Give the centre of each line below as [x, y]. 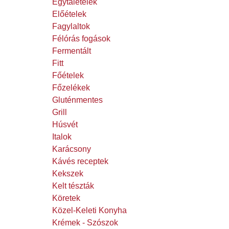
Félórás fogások [81, 39]
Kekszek [68, 174]
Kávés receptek [80, 162]
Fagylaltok [71, 27]
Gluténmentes [77, 100]
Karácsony [72, 149]
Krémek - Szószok [85, 223]
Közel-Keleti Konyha [89, 211]
